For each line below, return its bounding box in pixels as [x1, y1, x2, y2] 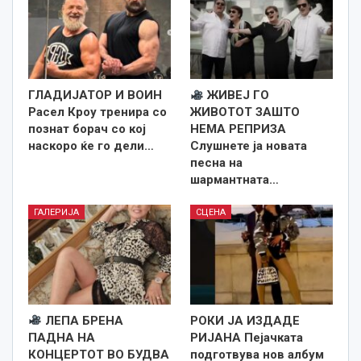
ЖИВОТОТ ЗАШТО [190, 105, 300, 119]
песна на [190, 156, 243, 170]
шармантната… [190, 172, 279, 187]
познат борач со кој [28, 122, 146, 136]
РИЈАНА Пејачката [190, 330, 303, 345]
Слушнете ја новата [190, 139, 307, 153]
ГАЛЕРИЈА [34, 207, 79, 218]
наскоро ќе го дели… [28, 139, 154, 153]
